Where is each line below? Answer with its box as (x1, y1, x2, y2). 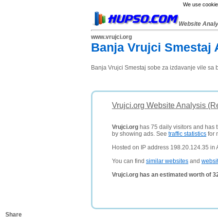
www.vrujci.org (91, 34, 132, 40)
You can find (112, 158, 146, 164)
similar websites (146, 158, 188, 164)
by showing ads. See (112, 130, 168, 137)
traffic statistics (168, 130, 206, 137)
